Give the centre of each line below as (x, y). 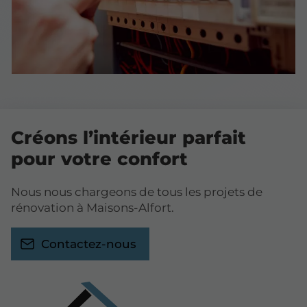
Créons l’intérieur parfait (128, 137)
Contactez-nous (88, 244)
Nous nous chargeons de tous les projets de (137, 192)
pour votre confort (99, 159)
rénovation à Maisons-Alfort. (93, 208)
